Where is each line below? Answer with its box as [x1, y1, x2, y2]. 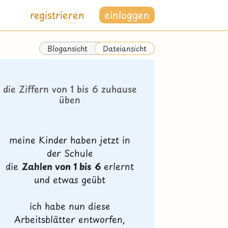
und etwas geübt [34, 173, 106, 187]
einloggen [104, 8, 150, 22]
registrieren [30, 8, 85, 22]
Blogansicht [47, 42, 88, 54]
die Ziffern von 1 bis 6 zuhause [3, 82, 137, 96]
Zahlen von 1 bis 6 [22, 159, 101, 174]
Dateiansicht [102, 42, 147, 54]
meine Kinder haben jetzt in [9, 133, 131, 147]
